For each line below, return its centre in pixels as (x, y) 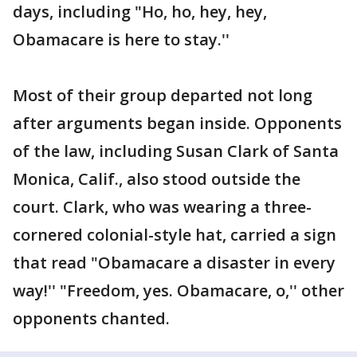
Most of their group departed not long (163, 95)
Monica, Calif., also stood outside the (157, 179)
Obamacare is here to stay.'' (121, 39)
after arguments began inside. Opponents (177, 123)
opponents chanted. (91, 318)
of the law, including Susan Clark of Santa (176, 151)
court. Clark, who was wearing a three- (162, 207)
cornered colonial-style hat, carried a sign (175, 235)
